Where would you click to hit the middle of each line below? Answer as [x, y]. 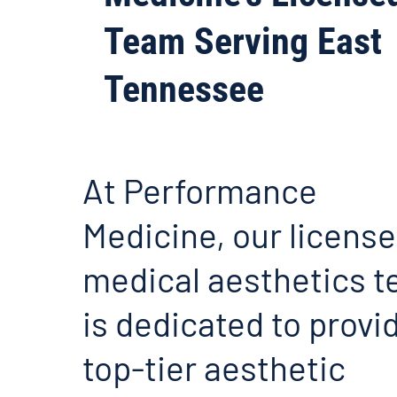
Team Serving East [242, 42]
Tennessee [183, 90]
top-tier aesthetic [214, 367]
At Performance [200, 190]
